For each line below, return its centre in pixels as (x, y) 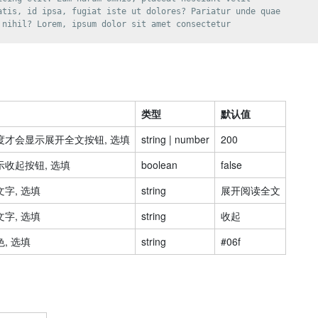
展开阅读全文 (250, 190)
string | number (175, 139)
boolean (159, 165)
